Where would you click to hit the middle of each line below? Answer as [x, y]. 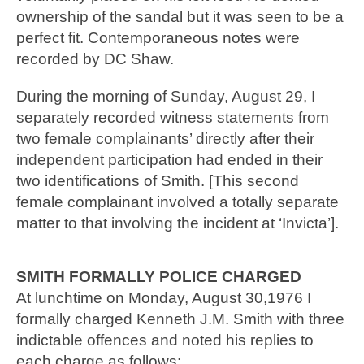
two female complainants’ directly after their [165, 138]
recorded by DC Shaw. [95, 58]
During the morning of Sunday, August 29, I [166, 96]
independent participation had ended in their [169, 159]
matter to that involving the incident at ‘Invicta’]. [180, 223]
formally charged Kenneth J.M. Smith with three [180, 318]
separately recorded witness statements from [173, 117]
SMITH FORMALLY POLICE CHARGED [159, 276]
